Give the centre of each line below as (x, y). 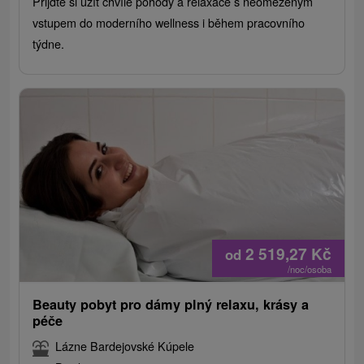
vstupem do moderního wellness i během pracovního (169, 23)
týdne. (49, 44)
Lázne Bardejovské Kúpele (125, 346)
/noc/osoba (309, 269)
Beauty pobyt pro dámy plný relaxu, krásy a (171, 305)
